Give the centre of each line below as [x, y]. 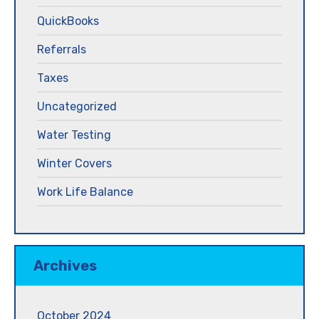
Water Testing [74, 135]
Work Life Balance [85, 192]
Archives [65, 265]
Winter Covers [74, 163]
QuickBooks [68, 21]
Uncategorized [77, 106]
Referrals [62, 49]
